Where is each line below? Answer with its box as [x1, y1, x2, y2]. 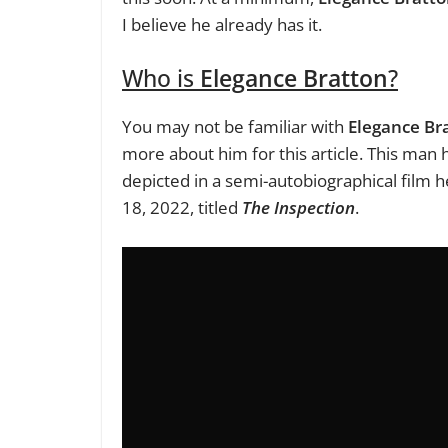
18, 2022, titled [122, 196, 242, 220]
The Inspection [242, 196, 355, 220]
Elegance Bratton [200, 62, 388, 95]
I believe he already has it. [122, 12, 322, 36]
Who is [122, 62, 200, 95]
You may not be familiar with [122, 115, 348, 139]
